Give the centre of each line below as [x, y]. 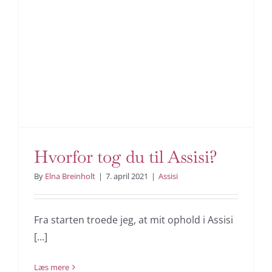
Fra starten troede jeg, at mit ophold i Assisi [134, 220]
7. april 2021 [127, 176]
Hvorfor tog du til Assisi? [126, 157]
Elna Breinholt [70, 176]
